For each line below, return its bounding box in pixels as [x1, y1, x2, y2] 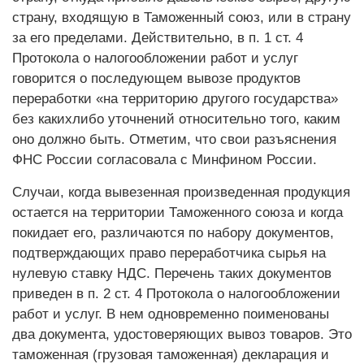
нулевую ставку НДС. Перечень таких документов [12, 266, 331, 281]
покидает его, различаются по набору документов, [12, 225, 334, 240]
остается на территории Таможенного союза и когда [12, 205, 343, 220]
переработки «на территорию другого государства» [12, 91, 338, 106]
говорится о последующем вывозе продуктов [12, 71, 301, 86]
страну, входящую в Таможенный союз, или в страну [12, 10, 351, 25]
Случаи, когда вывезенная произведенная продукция [12, 184, 350, 200]
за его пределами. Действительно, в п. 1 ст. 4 [12, 30, 303, 45]
